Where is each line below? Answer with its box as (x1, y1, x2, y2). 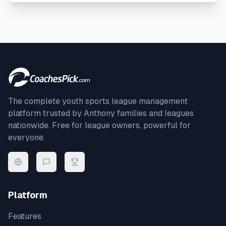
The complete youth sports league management (8, 96, 188, 106)
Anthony (84, 108, 115, 118)
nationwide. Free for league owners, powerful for (8, 121, 191, 130)
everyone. (8, 133, 45, 142)
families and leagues (115, 108, 194, 118)
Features (8, 211, 41, 221)
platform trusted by (8, 108, 84, 118)
